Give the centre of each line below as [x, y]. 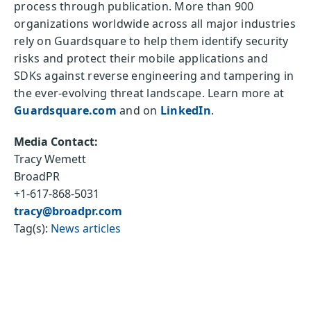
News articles [86, 228]
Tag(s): [31, 228]
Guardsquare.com [65, 110]
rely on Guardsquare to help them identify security [151, 41]
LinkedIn [185, 110]
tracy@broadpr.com [68, 211]
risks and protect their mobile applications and [141, 58]
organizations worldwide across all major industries [155, 23]
